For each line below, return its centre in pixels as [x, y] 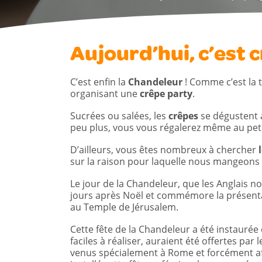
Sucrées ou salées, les [118, 116]
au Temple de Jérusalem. [124, 207]
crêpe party [166, 94]
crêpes [182, 116]
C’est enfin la [99, 82]
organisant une [105, 94]
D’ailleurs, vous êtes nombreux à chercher [164, 150]
